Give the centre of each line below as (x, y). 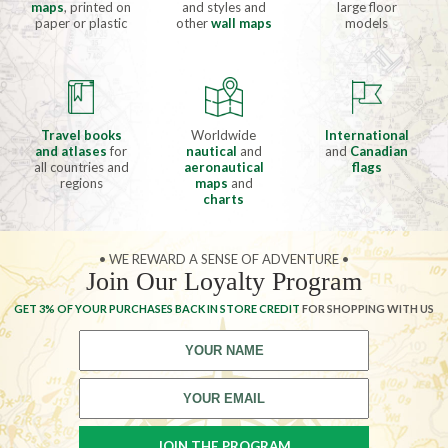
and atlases (71, 150)
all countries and (81, 166)
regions (81, 182)
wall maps (241, 22)
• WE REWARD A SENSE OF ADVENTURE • (224, 258)
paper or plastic (81, 22)
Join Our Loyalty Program (224, 281)
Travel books (81, 134)
